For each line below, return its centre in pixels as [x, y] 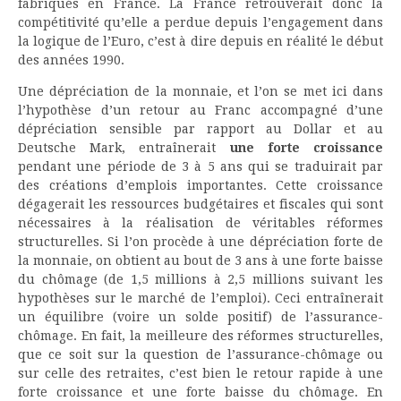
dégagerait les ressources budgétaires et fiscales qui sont [200, 205]
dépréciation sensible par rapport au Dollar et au [200, 129]
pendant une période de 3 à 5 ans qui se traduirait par [200, 167]
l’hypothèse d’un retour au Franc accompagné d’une [200, 111]
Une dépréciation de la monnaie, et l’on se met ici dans [200, 92]
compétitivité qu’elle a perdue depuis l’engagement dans [200, 23]
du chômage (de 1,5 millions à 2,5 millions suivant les [200, 280]
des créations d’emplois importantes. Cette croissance [200, 186]
